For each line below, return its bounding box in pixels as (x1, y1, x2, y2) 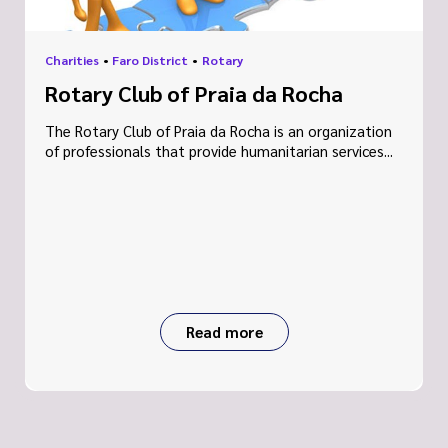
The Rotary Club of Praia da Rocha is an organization (45, 121, 392, 140)
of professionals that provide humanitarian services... (45, 141, 393, 160)
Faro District (112, 52, 189, 68)
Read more (185, 322, 263, 341)
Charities (45, 52, 99, 68)
